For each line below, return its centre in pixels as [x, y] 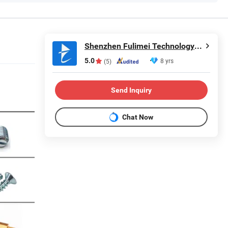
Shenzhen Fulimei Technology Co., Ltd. [198, 46]
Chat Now [138, 117]
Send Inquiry [131, 90]
